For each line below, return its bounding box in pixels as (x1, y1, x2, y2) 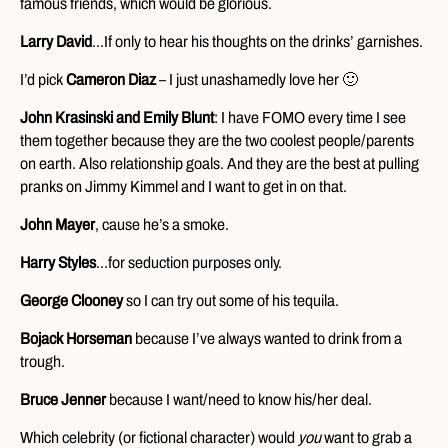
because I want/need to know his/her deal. (106, 390, 372, 408)
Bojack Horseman (20, 329, 132, 347)
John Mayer (20, 215, 95, 233)
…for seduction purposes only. (96, 253, 282, 271)
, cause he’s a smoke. (95, 215, 229, 233)
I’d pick (20, 70, 66, 88)
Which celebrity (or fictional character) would (20, 428, 298, 446)
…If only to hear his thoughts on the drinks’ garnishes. (92, 32, 423, 50)
